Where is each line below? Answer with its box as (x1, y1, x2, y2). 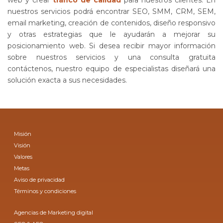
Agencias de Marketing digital (14, 209, 94, 216)
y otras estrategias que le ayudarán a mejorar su (7, 29, 216, 39)
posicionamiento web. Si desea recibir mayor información (7, 41, 216, 50)
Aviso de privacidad (14, 176, 65, 183)
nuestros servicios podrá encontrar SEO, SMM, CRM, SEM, (7, 6, 216, 16)
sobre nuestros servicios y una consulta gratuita (7, 52, 216, 62)
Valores (14, 153, 33, 160)
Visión (14, 141, 31, 149)
